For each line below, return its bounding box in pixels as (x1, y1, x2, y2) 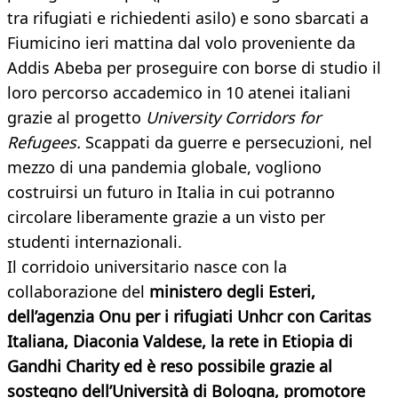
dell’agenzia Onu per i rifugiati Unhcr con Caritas (7, 306, 371, 328)
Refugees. (7, 131, 81, 154)
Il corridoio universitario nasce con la (7, 256, 287, 278)
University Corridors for (146, 107, 321, 129)
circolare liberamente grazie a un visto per (7, 206, 325, 228)
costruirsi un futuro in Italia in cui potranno (7, 181, 335, 203)
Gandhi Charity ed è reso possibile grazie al (7, 355, 332, 378)
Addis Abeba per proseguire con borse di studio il (7, 57, 381, 79)
